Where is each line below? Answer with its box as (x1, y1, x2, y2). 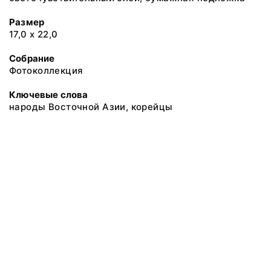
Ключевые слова (9, 89, 88, 100)
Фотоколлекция (9, 65, 83, 76)
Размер (9, 16, 45, 28)
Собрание (9, 53, 55, 64)
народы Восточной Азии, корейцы (9, 101, 173, 113)
